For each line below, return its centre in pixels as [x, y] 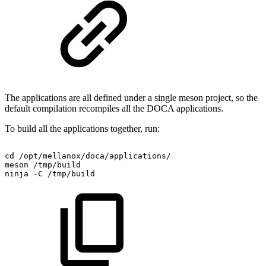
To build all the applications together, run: [83, 129]
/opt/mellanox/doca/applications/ [95, 156]
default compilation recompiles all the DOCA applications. [114, 109]
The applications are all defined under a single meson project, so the [131, 98]
